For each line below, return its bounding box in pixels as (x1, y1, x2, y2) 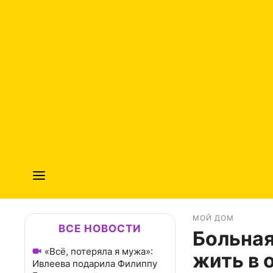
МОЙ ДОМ (193, 213, 234, 223)
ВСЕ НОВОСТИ (58, 222, 141, 235)
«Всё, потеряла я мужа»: (44, 246, 153, 257)
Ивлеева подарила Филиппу (32, 258, 157, 269)
